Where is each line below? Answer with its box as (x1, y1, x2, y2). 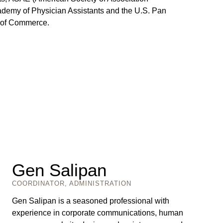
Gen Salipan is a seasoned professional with (12, 196, 170, 205)
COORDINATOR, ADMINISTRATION (12, 180, 132, 188)
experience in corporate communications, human (12, 208, 184, 217)
